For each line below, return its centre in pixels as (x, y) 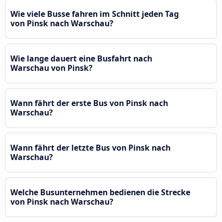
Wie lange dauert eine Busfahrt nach (81, 58)
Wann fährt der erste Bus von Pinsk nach (89, 103)
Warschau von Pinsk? (52, 68)
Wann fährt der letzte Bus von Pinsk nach (90, 147)
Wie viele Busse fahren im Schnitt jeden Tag (95, 14)
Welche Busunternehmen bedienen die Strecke (100, 192)
